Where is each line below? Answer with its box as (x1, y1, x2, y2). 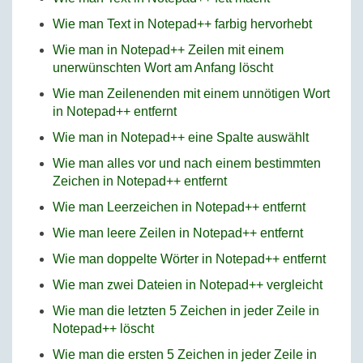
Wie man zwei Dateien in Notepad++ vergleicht (53, 277, 322, 292)
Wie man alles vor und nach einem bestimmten (53, 156, 321, 170)
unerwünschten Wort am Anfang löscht (53, 60, 273, 75)
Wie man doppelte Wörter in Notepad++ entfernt (53, 251, 326, 266)
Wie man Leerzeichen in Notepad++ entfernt (53, 199, 305, 214)
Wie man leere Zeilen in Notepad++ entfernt (53, 225, 303, 240)
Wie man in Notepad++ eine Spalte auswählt (53, 130, 309, 144)
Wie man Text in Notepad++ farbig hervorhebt (53, 16, 312, 31)
